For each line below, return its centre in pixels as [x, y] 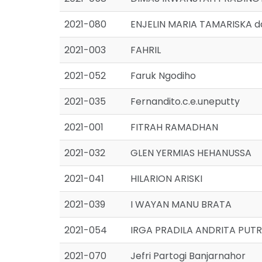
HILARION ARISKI [166, 179]
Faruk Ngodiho [163, 76]
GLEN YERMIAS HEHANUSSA [191, 153]
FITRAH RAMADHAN [174, 127]
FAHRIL [146, 50]
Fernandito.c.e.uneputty [185, 101]
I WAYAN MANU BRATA [181, 204]
